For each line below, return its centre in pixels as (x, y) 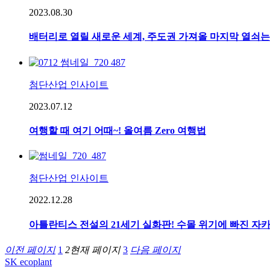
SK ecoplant (28, 262)
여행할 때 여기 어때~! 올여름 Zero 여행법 (118, 130)
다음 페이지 (155, 250)
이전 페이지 (30, 250)
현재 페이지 (95, 250)
